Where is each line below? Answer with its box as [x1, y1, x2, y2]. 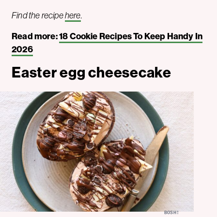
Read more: [12, 31, 59, 42]
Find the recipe [12, 11, 65, 21]
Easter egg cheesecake [12, 64, 171, 82]
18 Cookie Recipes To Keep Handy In [59, 31, 203, 42]
